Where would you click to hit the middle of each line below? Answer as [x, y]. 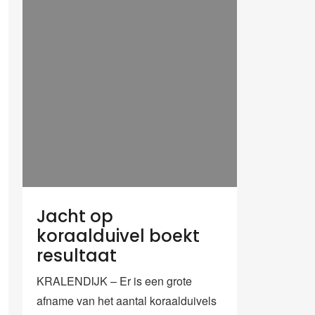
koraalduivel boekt [118, 236]
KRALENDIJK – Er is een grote [114, 281]
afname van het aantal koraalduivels [127, 300]
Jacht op [75, 216]
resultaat [77, 255]
